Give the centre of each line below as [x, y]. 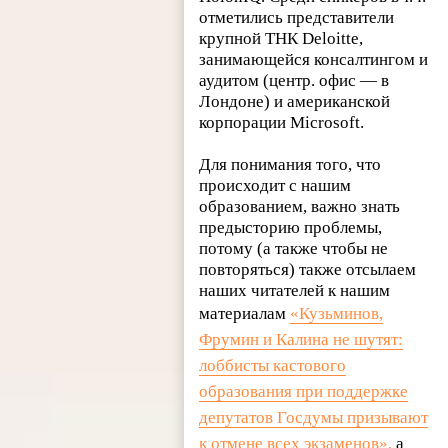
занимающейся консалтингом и [314, 59]
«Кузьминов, [337, 313]
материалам [245, 313]
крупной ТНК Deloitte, [281, 38]
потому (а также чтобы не [294, 248]
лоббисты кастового [273, 365]
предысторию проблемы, [291, 227]
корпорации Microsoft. [282, 122]
